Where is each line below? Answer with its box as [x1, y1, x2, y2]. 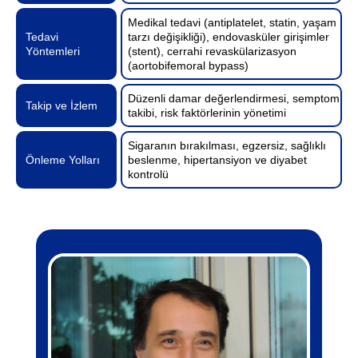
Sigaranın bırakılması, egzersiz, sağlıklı [128, 139, 327, 153]
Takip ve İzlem [26, 99, 97, 113]
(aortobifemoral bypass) [128, 59, 249, 73]
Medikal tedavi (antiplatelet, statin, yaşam [128, 16, 337, 30]
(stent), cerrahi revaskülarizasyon [128, 45, 297, 58]
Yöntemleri [26, 45, 80, 58]
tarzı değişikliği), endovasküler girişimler [128, 30, 330, 44]
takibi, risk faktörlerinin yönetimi [128, 106, 287, 120]
